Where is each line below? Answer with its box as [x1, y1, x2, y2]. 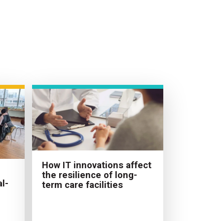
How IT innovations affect [41, 160, 151, 171]
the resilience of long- [41, 170, 137, 181]
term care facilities [41, 180, 123, 190]
